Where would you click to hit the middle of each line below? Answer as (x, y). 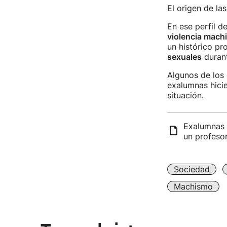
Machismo (193, 186)
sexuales (184, 57)
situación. (185, 95)
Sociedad (192, 169)
